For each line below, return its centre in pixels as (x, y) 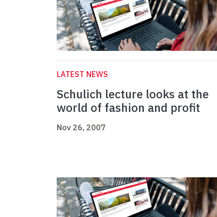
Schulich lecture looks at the (133, 94)
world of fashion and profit (128, 108)
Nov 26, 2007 (81, 128)
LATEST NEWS (82, 74)
